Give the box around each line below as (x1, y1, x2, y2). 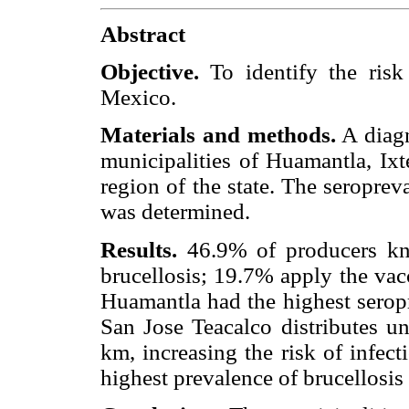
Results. (100, 236, 177, 262)
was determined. (100, 199, 250, 225)
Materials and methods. (100, 122, 336, 148)
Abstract (100, 22, 185, 47)
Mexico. (100, 85, 176, 110)
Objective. (100, 59, 199, 85)
